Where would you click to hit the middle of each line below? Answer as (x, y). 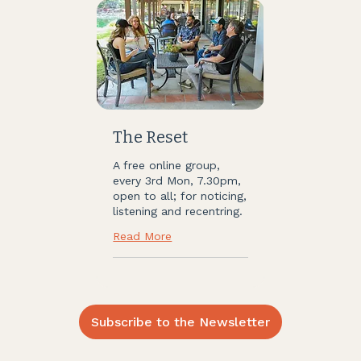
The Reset (151, 137)
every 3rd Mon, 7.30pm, (177, 181)
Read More (143, 237)
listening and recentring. (178, 212)
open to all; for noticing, (180, 196)
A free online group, (167, 166)
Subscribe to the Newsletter (180, 322)
